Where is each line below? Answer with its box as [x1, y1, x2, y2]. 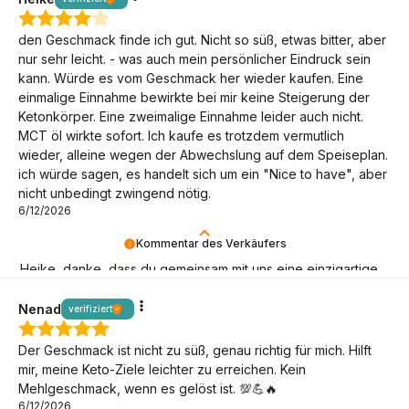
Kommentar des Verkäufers [136, 236, 287, 251]
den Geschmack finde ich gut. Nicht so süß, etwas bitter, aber [18, 32, 386, 48]
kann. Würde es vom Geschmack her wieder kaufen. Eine [18, 70, 363, 87]
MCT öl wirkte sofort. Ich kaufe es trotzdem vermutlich [18, 128, 344, 144]
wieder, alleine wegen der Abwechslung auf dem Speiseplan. [18, 147, 388, 163]
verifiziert [68, 303, 112, 315]
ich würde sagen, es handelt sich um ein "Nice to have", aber [18, 166, 387, 183]
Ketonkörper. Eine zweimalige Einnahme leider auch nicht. [18, 109, 363, 125]
